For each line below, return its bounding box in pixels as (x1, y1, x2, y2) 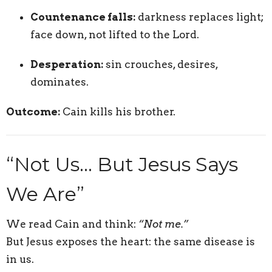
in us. (6, 253, 34, 266)
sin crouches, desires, (103, 58, 218, 70)
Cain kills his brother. (60, 105, 175, 118)
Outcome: (6, 105, 60, 118)
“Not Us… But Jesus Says (6, 152, 238, 176)
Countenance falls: (30, 10, 135, 23)
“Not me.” (138, 218, 188, 231)
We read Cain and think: (6, 218, 138, 231)
